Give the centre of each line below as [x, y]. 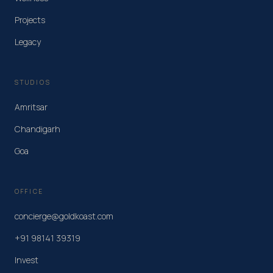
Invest [27, 260]
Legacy [28, 41]
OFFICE [29, 191]
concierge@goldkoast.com [64, 216]
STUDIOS [33, 82]
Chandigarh [37, 129]
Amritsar [31, 107]
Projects [30, 19]
